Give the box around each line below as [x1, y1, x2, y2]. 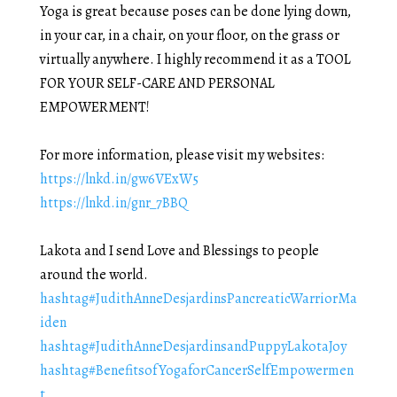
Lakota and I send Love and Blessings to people [39, 240, 319, 261]
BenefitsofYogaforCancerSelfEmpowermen [95, 360, 354, 380]
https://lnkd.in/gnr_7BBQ [39, 192, 188, 213]
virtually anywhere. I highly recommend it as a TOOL [39, 49, 351, 69]
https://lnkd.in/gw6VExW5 [39, 168, 198, 189]
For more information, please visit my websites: [39, 144, 324, 165]
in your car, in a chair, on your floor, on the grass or [39, 25, 339, 45]
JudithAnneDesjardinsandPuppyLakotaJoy [95, 336, 346, 356]
